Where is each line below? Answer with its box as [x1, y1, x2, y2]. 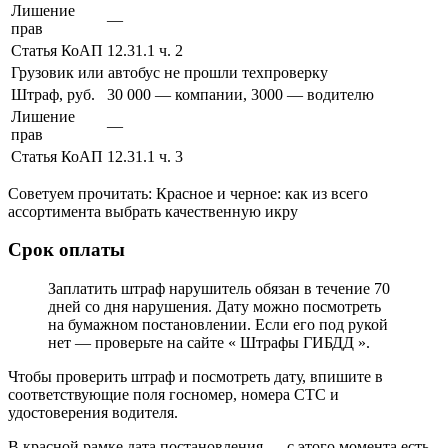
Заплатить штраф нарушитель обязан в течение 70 [48, 279, 390, 297]
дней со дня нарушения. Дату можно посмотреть [48, 297, 381, 315]
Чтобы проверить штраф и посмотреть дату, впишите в [8, 367, 383, 385]
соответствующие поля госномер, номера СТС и [8, 385, 339, 403]
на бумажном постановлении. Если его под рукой [48, 315, 388, 333]
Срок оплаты [8, 239, 125, 261]
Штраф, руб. [11, 85, 95, 103]
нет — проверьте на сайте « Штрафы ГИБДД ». [48, 333, 370, 351]
